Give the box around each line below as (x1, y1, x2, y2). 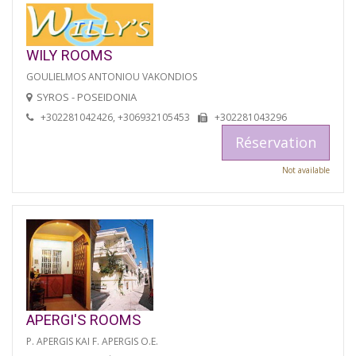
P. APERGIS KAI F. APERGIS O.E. (26, 334, 158, 348)
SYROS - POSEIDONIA (37, 89, 137, 104)
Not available (282, 164, 330, 176)
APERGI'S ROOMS (26, 311, 141, 328)
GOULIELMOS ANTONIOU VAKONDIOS (26, 69, 197, 83)
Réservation (235, 132, 316, 152)
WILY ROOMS (26, 46, 112, 64)
